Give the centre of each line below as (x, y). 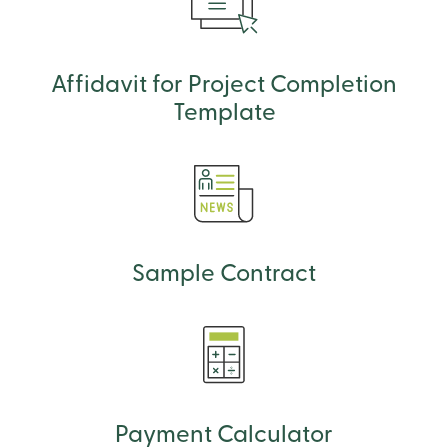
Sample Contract (224, 274)
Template (224, 113)
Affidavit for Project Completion (224, 85)
